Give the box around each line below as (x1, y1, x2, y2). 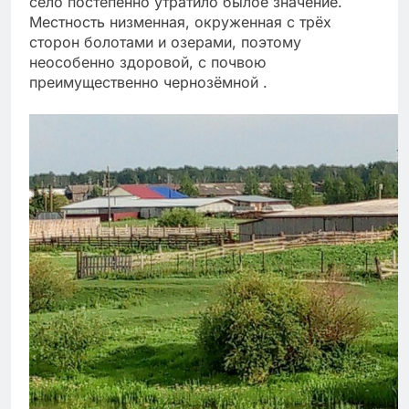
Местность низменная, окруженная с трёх (29, 13, 331, 32)
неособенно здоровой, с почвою (29, 53, 266, 72)
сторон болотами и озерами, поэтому (29, 33, 301, 52)
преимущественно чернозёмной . (29, 73, 267, 92)
